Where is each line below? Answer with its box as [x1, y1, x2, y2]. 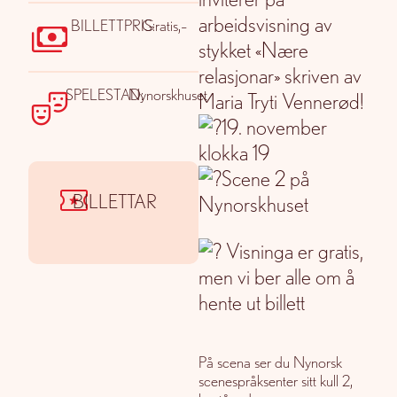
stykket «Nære [198, 36, 308, 63]
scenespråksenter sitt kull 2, [198, 370, 353, 390]
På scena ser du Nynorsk [198, 352, 342, 371]
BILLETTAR [72, 188, 157, 213]
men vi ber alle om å [198, 263, 354, 290]
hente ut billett [198, 289, 305, 315]
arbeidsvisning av [198, 11, 332, 37]
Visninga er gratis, [222, 237, 363, 264]
